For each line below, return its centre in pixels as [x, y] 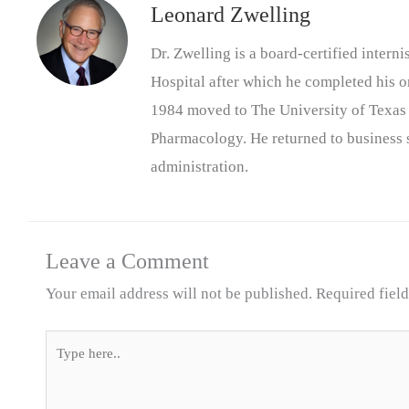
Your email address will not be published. [179, 293]
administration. [199, 167]
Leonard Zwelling [231, 15]
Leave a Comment [127, 261]
